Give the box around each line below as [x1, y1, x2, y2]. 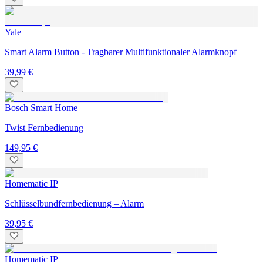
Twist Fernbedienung [5, 122, 83, 133]
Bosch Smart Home [5, 102, 77, 113]
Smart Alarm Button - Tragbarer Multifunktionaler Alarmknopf [5, 46, 237, 57]
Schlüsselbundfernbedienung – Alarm [5, 198, 144, 208]
